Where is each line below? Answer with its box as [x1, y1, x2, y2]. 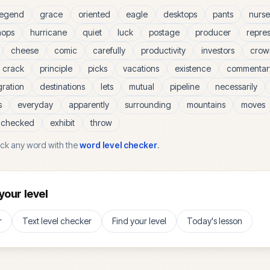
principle [40, 63, 72, 74]
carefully [93, 45, 125, 55]
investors [201, 45, 234, 55]
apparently [69, 99, 109, 110]
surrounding [125, 99, 171, 110]
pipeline [170, 81, 199, 92]
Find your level [112, 216, 166, 226]
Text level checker [22, 216, 92, 226]
